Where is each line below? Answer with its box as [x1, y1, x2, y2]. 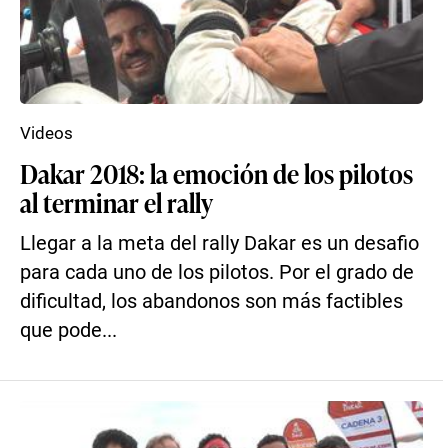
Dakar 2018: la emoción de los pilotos [20, 155, 413, 191]
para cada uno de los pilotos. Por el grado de [20, 261, 414, 284]
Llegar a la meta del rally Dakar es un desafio [20, 232, 419, 255]
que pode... [20, 319, 117, 342]
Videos [20, 123, 73, 143]
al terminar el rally [20, 184, 213, 220]
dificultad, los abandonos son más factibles [20, 290, 403, 313]
